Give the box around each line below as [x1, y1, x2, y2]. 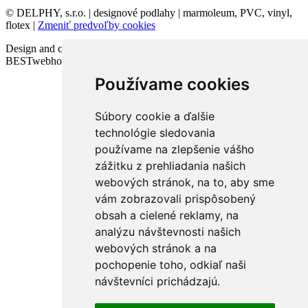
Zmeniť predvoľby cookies [38, 19, 155, 31]
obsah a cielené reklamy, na [94, 208, 239, 222]
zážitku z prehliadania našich [94, 159, 245, 173]
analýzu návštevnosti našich [94, 225, 241, 239]
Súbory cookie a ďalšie [94, 109, 214, 123]
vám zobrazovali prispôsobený [94, 192, 256, 206]
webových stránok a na [94, 241, 217, 255]
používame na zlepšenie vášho [94, 142, 254, 156]
